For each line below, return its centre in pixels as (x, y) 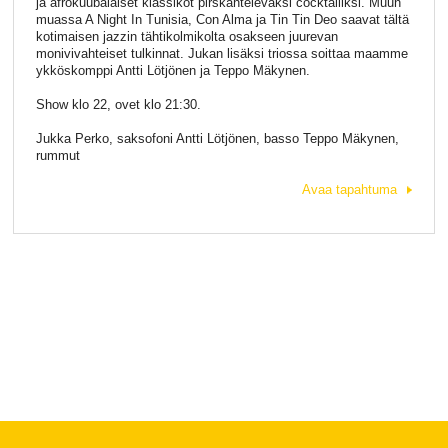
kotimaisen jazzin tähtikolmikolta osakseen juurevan (186, 37)
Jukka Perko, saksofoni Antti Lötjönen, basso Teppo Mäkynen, (217, 138)
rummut (57, 155)
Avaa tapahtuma (350, 189)
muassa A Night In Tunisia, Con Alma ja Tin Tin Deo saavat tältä (222, 20)
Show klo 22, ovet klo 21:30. (118, 104)
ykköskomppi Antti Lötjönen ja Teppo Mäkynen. (172, 71)
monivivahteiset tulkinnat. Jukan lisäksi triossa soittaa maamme (221, 54)
